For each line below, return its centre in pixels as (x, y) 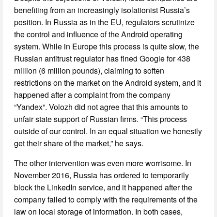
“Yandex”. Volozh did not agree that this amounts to (101, 107)
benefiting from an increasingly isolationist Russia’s (102, 10)
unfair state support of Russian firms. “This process (101, 119)
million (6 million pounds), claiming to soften (89, 71)
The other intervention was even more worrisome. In (103, 163)
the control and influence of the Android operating (99, 34)
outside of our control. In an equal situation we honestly (108, 131)
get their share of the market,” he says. (79, 143)
